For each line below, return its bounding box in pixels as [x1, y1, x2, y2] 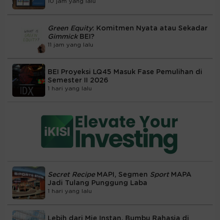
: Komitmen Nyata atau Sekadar [92, 25, 208, 32]
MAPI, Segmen [95, 171, 150, 179]
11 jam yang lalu [48, 42, 93, 48]
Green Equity [48, 25, 92, 32]
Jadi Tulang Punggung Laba [48, 180, 147, 187]
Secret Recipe [48, 171, 95, 179]
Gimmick [48, 33, 80, 41]
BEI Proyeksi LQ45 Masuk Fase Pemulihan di [48, 69, 202, 76]
